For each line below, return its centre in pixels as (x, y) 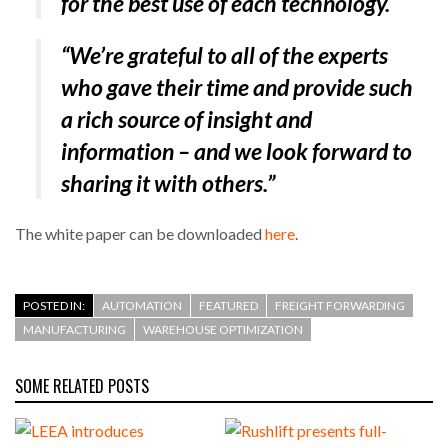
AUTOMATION (142, 305)
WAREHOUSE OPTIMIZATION (223, 329)
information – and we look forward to (236, 151)
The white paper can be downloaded (140, 234)
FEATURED (228, 305)
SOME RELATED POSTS (82, 385)
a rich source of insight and (186, 119)
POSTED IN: (54, 305)
